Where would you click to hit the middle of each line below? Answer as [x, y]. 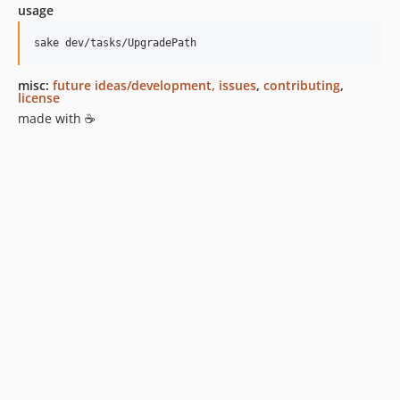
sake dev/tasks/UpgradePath [115, 42]
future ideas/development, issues [154, 85]
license [39, 97]
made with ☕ [57, 118]
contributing [302, 85]
